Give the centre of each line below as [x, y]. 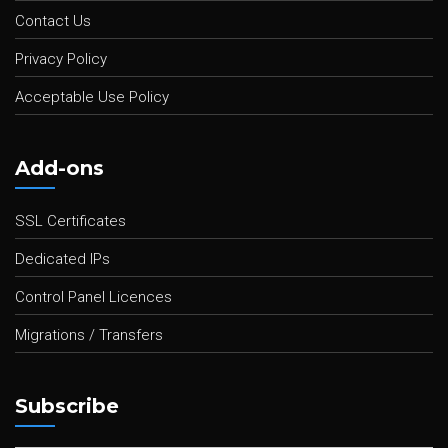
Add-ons [59, 167]
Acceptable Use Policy [92, 96]
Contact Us [53, 20]
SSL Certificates [70, 220]
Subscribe [67, 405]
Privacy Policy [61, 58]
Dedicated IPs [62, 258]
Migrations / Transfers [89, 334]
